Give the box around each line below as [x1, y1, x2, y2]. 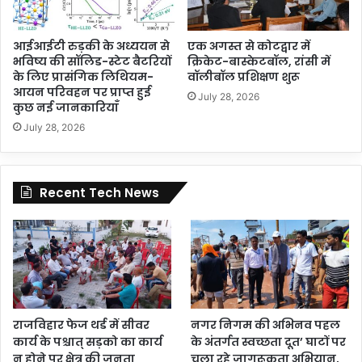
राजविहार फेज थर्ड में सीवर [13, 317, 149, 334]
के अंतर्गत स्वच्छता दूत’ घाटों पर [191, 334, 347, 351]
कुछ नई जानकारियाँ [13, 99, 121, 116]
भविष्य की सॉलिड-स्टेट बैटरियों [13, 53, 171, 69]
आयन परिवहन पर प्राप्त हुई [13, 83, 154, 100]
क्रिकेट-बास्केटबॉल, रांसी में [187, 53, 330, 69]
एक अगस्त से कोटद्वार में [187, 37, 310, 54]
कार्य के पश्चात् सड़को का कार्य [13, 334, 162, 351]
